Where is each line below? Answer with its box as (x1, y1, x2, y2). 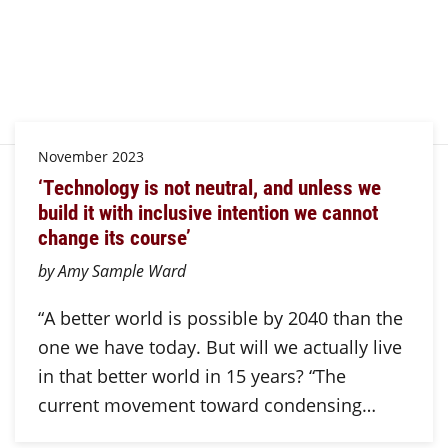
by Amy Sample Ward (37, 259, 186, 281)
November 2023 (37, 146, 144, 166)
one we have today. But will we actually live (37, 334, 402, 359)
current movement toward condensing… (37, 392, 376, 417)
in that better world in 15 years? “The (37, 363, 346, 388)
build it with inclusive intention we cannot (37, 198, 378, 227)
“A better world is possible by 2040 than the (37, 305, 403, 330)
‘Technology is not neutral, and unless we (37, 173, 381, 202)
